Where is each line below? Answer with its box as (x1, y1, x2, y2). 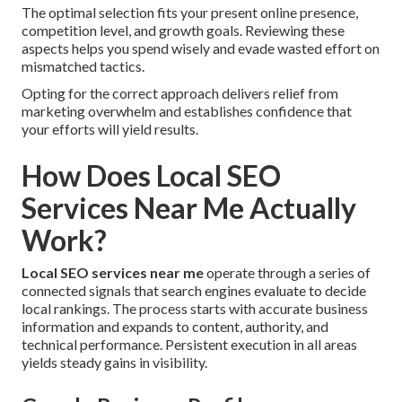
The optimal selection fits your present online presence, (22, 4, 358, 22)
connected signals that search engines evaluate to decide (22, 282, 366, 300)
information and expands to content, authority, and (22, 318, 328, 336)
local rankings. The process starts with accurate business (22, 300, 368, 318)
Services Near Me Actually (22, 190, 356, 226)
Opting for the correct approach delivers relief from (22, 84, 338, 102)
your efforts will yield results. (22, 120, 198, 138)
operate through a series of (204, 264, 371, 282)
